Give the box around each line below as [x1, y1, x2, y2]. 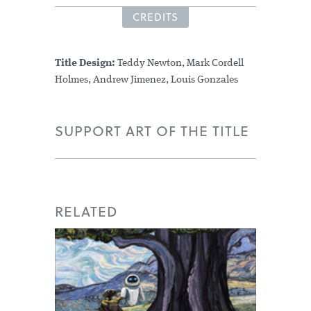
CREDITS [133, 9, 178, 24]
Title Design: [55, 58, 117, 69]
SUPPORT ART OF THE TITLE [55, 120, 249, 141]
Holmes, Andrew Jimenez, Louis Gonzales [55, 75, 238, 85]
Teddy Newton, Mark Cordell [117, 58, 244, 69]
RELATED [55, 201, 117, 221]
